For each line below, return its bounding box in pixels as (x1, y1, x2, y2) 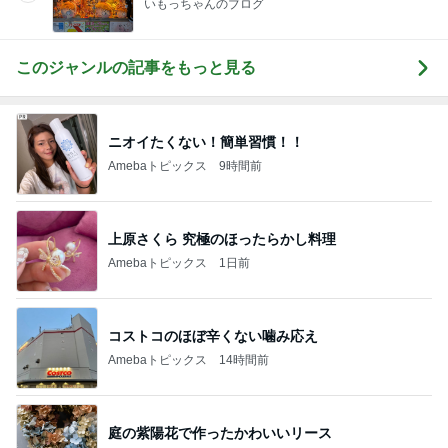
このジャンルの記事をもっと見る (16, 59, 256, 76)
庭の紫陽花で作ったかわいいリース (108, 424, 332, 441)
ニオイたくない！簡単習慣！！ (108, 133, 304, 150)
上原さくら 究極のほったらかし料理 (108, 230, 336, 247)
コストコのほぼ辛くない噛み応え (108, 327, 318, 344)
